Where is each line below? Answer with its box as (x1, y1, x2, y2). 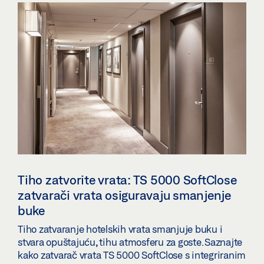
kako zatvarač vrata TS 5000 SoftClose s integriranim (18, 249, 246, 261)
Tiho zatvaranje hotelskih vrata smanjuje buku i (18, 223, 223, 235)
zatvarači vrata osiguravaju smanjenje (18, 188, 231, 203)
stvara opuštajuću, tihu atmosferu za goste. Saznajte (18, 236, 242, 248)
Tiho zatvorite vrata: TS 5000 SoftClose (18, 173, 237, 187)
